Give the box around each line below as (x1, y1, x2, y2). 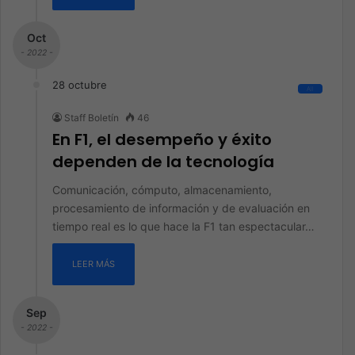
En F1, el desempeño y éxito (52, 128, 272, 151)
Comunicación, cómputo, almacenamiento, (52, 183, 272, 197)
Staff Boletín (64, 112, 119, 124)
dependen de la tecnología (52, 151, 274, 173)
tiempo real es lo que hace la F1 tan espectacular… (52, 219, 315, 233)
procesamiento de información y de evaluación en (52, 201, 310, 215)
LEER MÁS (72, 258, 115, 269)
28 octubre (52, 78, 107, 91)
